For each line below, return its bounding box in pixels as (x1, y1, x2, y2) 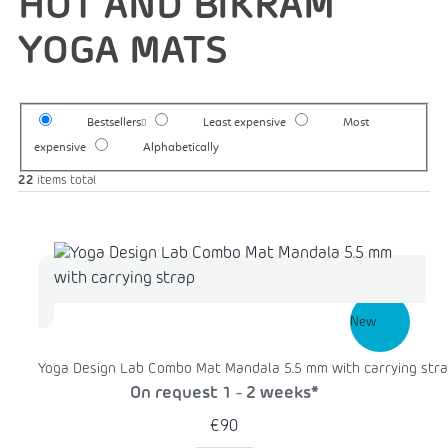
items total (34, 175, 96, 188)
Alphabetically (143, 142, 219, 155)
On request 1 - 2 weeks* (129, 386, 319, 403)
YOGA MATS (18, 32, 228, 72)
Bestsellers (87, 117, 141, 130)
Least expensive (203, 117, 286, 130)
